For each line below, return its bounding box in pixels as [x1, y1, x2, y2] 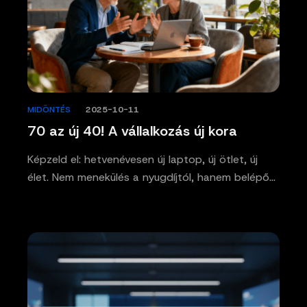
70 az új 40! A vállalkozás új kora [27, 121, 237, 140]
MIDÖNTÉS [27, 103, 71, 115]
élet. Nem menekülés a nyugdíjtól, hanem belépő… [27, 169, 275, 184]
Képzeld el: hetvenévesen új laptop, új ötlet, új [27, 151, 258, 167]
